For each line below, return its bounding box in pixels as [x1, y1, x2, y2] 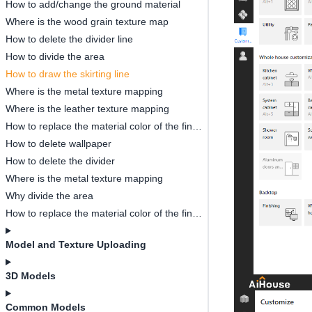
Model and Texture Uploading [6, 239, 146, 250]
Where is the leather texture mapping [6, 103, 169, 114]
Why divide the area [6, 190, 93, 201]
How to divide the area [6, 51, 104, 62]
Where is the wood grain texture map [6, 16, 169, 27]
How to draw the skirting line [6, 68, 130, 79]
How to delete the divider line [6, 33, 133, 45]
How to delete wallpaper [6, 138, 111, 149]
